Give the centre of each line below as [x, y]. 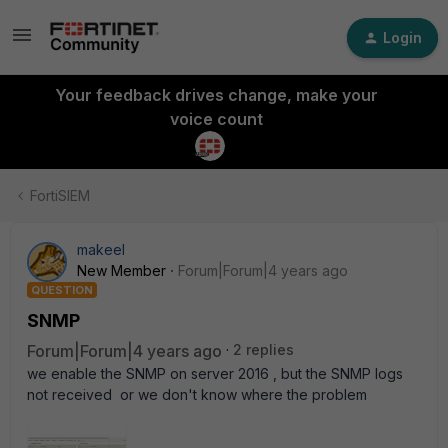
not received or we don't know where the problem [199, 394]
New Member [121, 270]
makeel [101, 249]
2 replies [263, 349]
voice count [216, 119]
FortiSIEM [60, 195]
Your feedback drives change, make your [216, 95]
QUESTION [62, 290]
